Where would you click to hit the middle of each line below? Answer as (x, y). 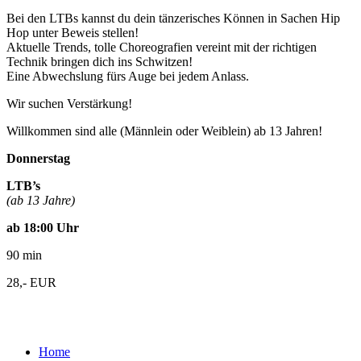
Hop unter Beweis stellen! (73, 32)
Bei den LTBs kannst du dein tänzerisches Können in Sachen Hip (173, 18)
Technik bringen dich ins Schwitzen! (100, 61)
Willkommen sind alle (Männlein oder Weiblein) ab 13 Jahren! (164, 131)
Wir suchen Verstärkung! (69, 103)
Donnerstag (38, 158)
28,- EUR (31, 282)
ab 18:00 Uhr (43, 227)
